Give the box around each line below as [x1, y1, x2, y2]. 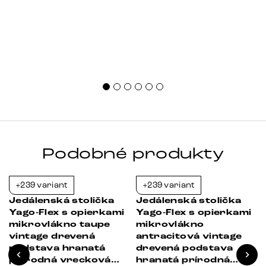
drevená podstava [136, 242, 233, 254]
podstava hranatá [9, 242, 106, 254]
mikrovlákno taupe [9, 218, 110, 230]
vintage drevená [9, 230, 95, 242]
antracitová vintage [136, 230, 242, 242]
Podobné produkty [42, 144, 224, 163]
